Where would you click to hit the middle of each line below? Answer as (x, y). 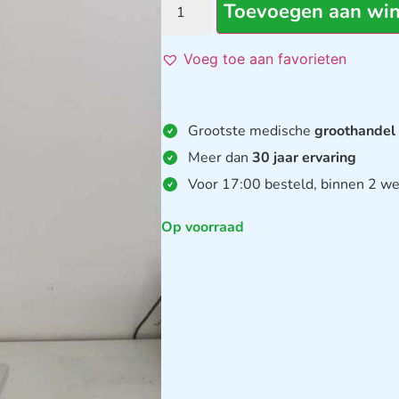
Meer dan (220, 158)
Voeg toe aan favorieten (265, 59)
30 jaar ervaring (305, 158)
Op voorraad (203, 227)
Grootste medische (252, 131)
